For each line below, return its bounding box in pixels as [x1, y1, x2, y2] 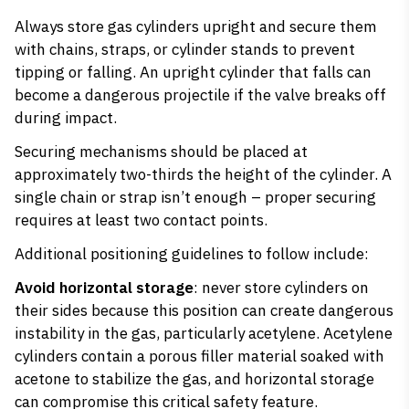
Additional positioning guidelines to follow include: [15, 244, 369, 264]
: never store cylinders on [194, 278, 369, 298]
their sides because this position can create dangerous [15, 300, 393, 320]
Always [15, 16, 68, 37]
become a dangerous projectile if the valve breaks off [15, 85, 386, 105]
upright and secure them [199, 16, 377, 37]
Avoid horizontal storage [15, 278, 194, 298]
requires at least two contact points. [15, 210, 267, 230]
